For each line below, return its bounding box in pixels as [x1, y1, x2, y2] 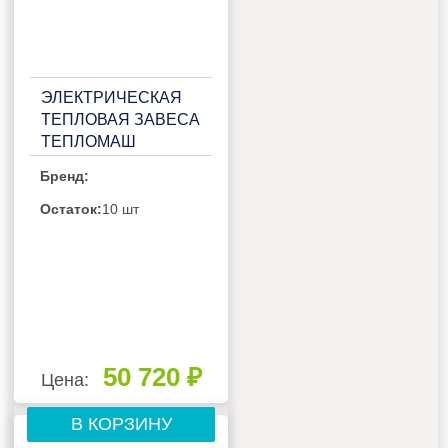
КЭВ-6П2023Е [41, 155, 147, 173]
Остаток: [40, 201, 103, 218]
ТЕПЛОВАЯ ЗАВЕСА [41, 111, 201, 129]
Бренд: [40, 168, 90, 185]
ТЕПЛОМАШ [41, 133, 137, 151]
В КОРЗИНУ [70, 414, 172, 435]
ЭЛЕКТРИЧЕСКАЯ [41, 89, 183, 107]
